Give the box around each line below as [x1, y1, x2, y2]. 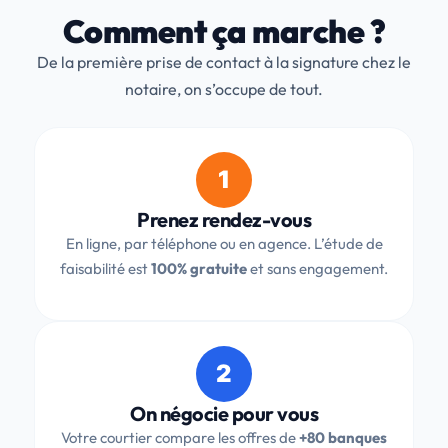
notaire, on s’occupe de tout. [125, 78, 323, 99]
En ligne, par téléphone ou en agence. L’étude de [65, 234, 383, 254]
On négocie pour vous [130, 400, 318, 426]
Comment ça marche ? [62, 10, 386, 51]
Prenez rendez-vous [137, 207, 311, 233]
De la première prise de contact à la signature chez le [37, 51, 411, 72]
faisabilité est [60, 259, 151, 279]
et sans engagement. [247, 259, 388, 279]
